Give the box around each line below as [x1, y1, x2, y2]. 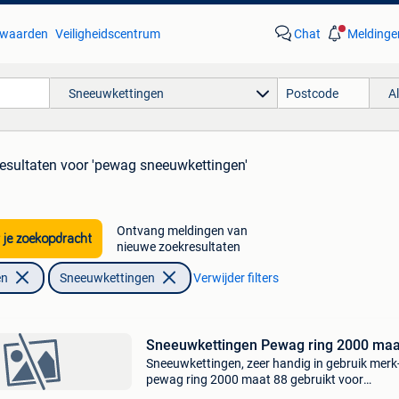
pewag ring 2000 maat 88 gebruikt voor [145, 372, 363, 387]
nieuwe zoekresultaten [116, 240, 240, 254]
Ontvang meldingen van [116, 224, 248, 238]
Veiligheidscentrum [54, 27, 160, 41]
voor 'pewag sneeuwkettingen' [61, 157, 248, 174]
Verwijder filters [192, 271, 279, 285]
